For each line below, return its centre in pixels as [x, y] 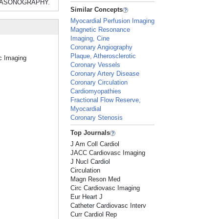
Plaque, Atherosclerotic [103, 56]
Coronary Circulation [99, 82]
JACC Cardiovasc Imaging [108, 153]
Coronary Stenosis [97, 118]
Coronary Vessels [96, 65]
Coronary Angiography [102, 47]
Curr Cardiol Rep [94, 214]
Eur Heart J [87, 197]
